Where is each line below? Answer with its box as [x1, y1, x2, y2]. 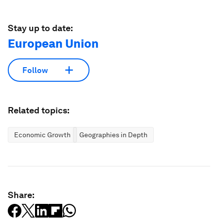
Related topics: [8, 105, 70, 115]
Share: [8, 190, 35, 200]
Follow [22, 65, 48, 75]
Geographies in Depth [79, 131, 147, 139]
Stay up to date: [8, 23, 73, 33]
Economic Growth [14, 131, 71, 139]
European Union [8, 36, 99, 51]
